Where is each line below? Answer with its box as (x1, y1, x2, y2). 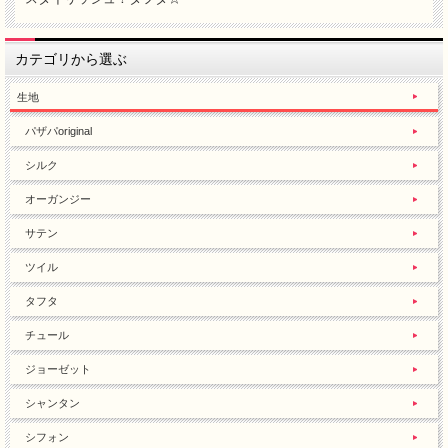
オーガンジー (25, 193, 91, 205)
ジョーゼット (25, 363, 91, 375)
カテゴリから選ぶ (15, 51, 127, 67)
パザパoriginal (25, 125, 92, 137)
